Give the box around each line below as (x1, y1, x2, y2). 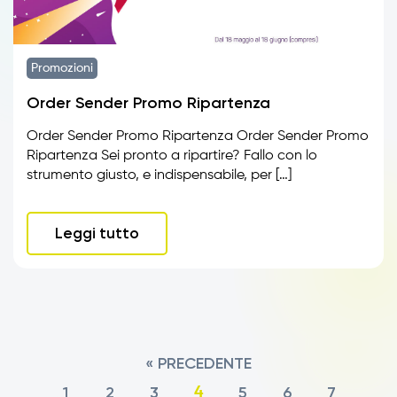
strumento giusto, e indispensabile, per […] (27, 168, 292, 183)
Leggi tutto (55, 224, 139, 242)
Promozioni (31, 62, 93, 74)
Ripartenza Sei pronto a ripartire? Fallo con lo (27, 149, 317, 163)
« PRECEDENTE (145, 354, 252, 373)
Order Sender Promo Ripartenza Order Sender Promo (27, 129, 369, 144)
